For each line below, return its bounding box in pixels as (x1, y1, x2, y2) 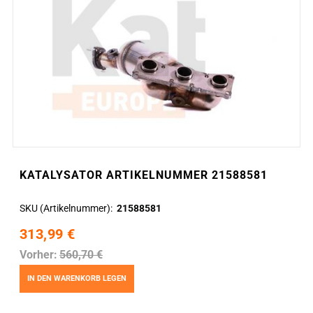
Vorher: (20, 247, 57, 261)
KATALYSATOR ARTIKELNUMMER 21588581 (20, 168, 268, 182)
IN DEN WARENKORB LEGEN (27, 274, 126, 284)
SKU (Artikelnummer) (20, 202, 110, 214)
